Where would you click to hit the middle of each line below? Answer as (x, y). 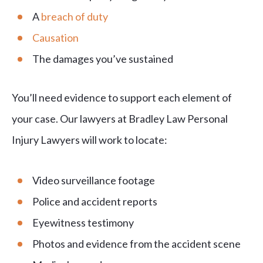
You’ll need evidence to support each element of (122, 98)
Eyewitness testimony (83, 223)
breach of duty (75, 17)
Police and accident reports (95, 202)
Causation (55, 38)
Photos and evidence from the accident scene (136, 244)
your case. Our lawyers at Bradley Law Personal (120, 119)
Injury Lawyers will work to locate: (90, 140)
